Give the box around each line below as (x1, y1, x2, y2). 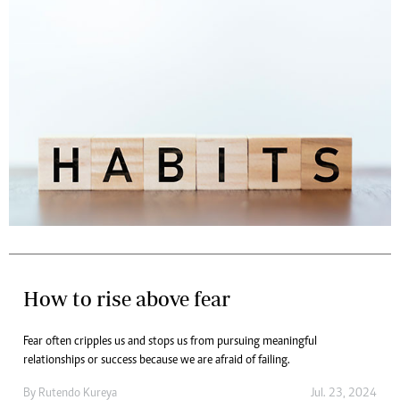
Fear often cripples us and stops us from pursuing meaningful (23, 336, 317, 349)
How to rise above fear (23, 287, 230, 312)
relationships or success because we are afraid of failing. (23, 354, 290, 368)
